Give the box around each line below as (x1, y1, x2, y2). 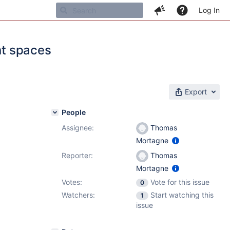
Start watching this (150, 190, 214, 199)
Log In (199, 6, 220, 14)
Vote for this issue (150, 178, 209, 186)
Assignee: (62, 123, 94, 132)
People (62, 108, 86, 117)
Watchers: (62, 190, 95, 199)
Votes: (62, 178, 82, 186)
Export (185, 87, 207, 96)
